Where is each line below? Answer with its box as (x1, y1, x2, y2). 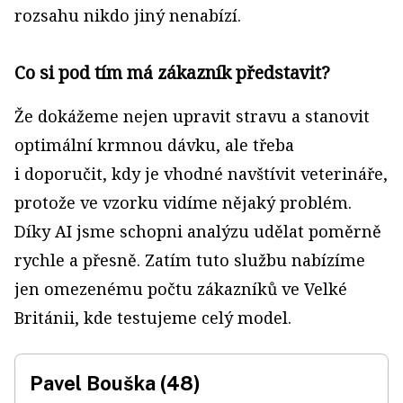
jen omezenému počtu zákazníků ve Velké (14, 278, 347, 300)
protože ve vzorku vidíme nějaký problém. (14, 192, 352, 213)
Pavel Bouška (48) (30, 372, 201, 395)
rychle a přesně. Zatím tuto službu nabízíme (14, 249, 365, 271)
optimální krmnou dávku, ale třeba (14, 134, 294, 156)
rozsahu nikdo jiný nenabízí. (14, 4, 241, 26)
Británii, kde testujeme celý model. (14, 307, 291, 328)
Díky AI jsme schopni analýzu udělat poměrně (14, 220, 381, 242)
